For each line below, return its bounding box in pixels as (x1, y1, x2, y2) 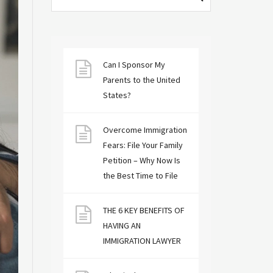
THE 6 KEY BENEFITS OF (102, 205, 185, 216)
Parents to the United (102, 74, 180, 85)
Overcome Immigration (102, 124, 187, 135)
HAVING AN (102, 220, 141, 231)
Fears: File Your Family (102, 140, 183, 151)
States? (102, 90, 131, 101)
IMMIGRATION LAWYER (102, 235, 181, 246)
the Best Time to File (102, 170, 178, 181)
